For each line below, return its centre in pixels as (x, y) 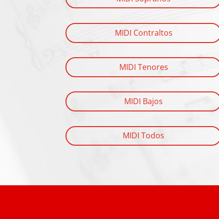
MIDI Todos (144, 136)
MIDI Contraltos (143, 33)
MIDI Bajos (144, 101)
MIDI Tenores (143, 67)
